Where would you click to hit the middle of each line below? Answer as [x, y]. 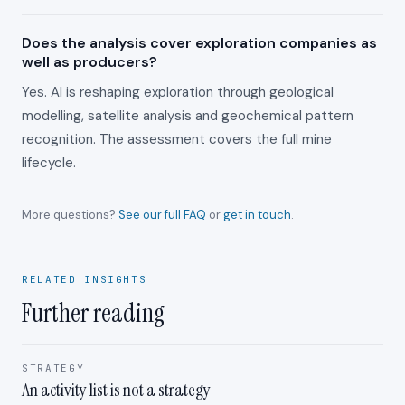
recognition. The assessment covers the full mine [177, 139]
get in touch [257, 215]
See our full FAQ [162, 215]
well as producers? [89, 62]
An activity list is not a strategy [116, 390]
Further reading [93, 313]
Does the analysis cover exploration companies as [199, 43]
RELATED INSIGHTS [85, 279]
